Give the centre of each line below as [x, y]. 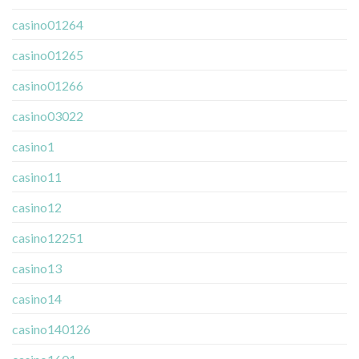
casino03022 [48, 115]
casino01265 [48, 54]
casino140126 [51, 329]
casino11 [37, 176]
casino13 [37, 268]
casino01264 [48, 24]
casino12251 [48, 237]
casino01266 [48, 85]
